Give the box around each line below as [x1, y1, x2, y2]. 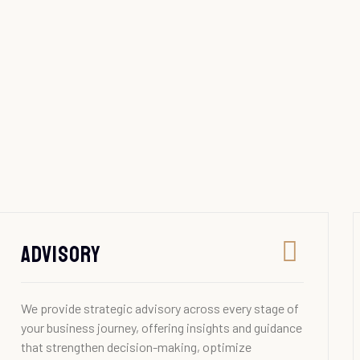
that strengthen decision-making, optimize [21, 339, 252, 355]
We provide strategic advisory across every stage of [21, 301, 300, 317]
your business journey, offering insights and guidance [21, 320, 303, 336]
